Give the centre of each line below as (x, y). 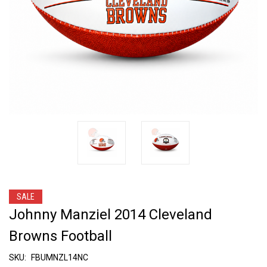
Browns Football (60, 236)
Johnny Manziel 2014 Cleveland (111, 214)
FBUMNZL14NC (59, 257)
